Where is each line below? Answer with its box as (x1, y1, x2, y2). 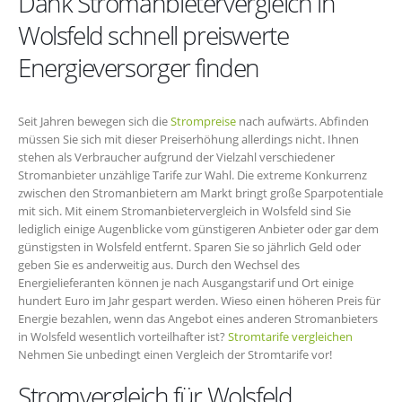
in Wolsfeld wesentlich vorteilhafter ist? (18, 328, 228, 345)
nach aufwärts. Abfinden (236, 112, 369, 129)
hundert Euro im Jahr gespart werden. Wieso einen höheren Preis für (18, 292, 380, 309)
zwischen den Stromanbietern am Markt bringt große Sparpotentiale (18, 184, 383, 201)
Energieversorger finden (18, 49, 259, 84)
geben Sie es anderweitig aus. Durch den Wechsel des (18, 256, 300, 273)
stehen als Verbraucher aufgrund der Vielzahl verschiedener (18, 148, 335, 165)
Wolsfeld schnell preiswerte (18, 17, 289, 52)
